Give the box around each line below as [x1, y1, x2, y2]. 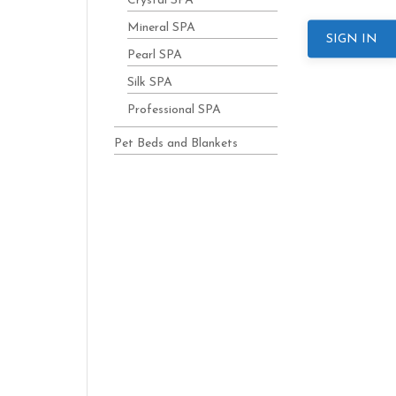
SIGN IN [326, 32, 377, 46]
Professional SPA [126, 103, 221, 117]
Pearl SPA [126, 49, 182, 62]
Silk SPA [126, 76, 172, 89]
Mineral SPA [126, 21, 195, 34]
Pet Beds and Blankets [113, 137, 238, 150]
